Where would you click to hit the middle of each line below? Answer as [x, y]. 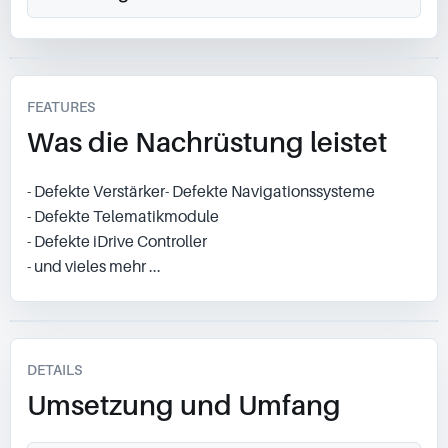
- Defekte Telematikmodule [123, 216]
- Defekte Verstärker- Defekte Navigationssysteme [201, 191]
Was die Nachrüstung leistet [207, 141]
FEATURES [61, 106]
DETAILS [54, 369]
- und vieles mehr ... [94, 266]
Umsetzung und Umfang [184, 404]
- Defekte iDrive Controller [117, 241]
